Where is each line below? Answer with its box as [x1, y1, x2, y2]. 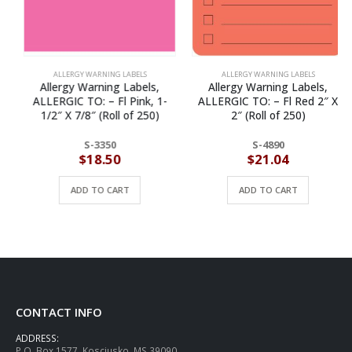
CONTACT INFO [16, 304, 102, 321]
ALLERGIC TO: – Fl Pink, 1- [24, 93, 159, 108]
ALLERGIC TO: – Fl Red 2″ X [190, 93, 330, 108]
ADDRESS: [16, 332, 59, 345]
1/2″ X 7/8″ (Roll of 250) [32, 107, 152, 123]
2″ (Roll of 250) [222, 107, 298, 123]
